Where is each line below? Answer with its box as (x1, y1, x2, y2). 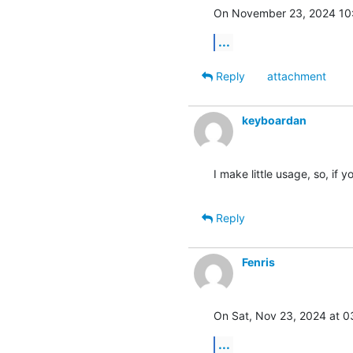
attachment (267, 69, 326, 83)
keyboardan (242, 113, 307, 127)
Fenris (242, 255, 275, 269)
